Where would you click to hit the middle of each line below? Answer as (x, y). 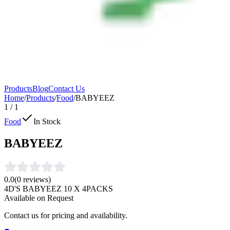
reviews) (36, 179)
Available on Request (39, 198)
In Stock (47, 121)
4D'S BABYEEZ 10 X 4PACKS (59, 188)
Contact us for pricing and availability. (66, 215)
